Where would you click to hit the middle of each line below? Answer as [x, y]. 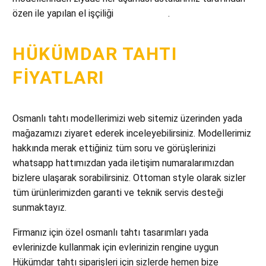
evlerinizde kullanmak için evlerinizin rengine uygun [115, 248]
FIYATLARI [58, 77]
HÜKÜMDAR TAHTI [95, 53]
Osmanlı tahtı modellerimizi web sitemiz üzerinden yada [127, 118]
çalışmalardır [142, 13]
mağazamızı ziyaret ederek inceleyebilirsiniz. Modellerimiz [132, 133]
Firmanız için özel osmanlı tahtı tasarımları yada [110, 233]
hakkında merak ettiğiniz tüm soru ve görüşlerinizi [114, 148]
